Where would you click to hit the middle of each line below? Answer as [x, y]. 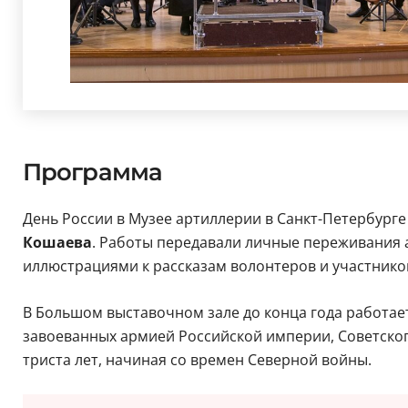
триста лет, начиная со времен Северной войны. [197, 360]
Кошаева [57, 243]
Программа [92, 173]
